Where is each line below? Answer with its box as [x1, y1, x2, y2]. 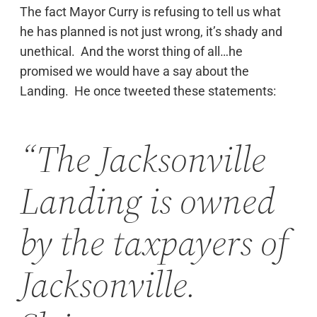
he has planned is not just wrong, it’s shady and [20, 23, 282, 39]
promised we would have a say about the [20, 63, 249, 79]
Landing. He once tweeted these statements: [20, 83, 276, 98]
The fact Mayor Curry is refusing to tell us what [20, 4, 281, 19]
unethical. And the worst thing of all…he [20, 43, 243, 59]
